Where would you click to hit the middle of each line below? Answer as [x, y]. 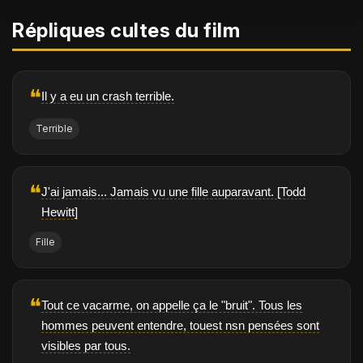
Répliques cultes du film [126, 31]
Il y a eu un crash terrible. [108, 96]
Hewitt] [60, 212]
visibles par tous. [86, 346]
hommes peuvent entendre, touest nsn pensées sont [180, 326]
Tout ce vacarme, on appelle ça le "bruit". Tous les [172, 305]
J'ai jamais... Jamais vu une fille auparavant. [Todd [173, 192]
